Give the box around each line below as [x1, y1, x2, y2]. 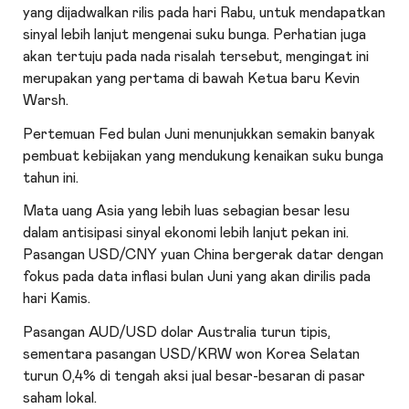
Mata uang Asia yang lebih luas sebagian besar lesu [23, 204, 351, 219]
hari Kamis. [23, 291, 91, 307]
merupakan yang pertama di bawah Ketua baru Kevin [23, 70, 361, 86]
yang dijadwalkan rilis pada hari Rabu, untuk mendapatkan [23, 5, 386, 20]
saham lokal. [23, 391, 98, 406]
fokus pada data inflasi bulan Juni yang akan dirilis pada [23, 269, 372, 285]
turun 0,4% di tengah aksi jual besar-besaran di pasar [23, 369, 366, 384]
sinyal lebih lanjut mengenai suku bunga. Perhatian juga [23, 26, 367, 42]
